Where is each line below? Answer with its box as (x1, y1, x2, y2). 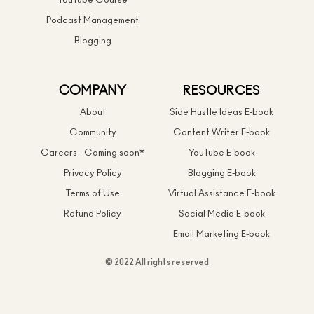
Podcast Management (46, 16, 139, 26)
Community (69, 128, 116, 138)
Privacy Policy (63, 169, 122, 179)
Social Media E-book (178, 210, 265, 219)
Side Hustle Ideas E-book (170, 108, 273, 118)
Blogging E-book (187, 169, 256, 179)
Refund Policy (64, 210, 121, 219)
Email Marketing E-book (173, 230, 270, 240)
